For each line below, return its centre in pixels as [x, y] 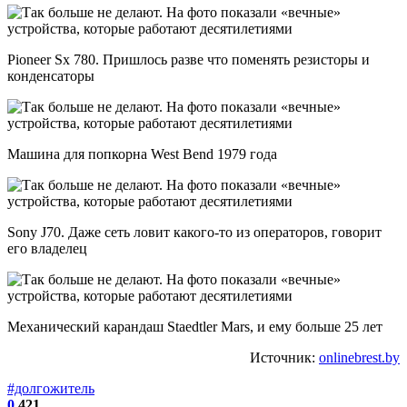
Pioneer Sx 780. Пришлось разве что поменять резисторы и [189, 59]
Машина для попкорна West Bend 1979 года [142, 154]
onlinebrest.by [359, 357]
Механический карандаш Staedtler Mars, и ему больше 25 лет [195, 326]
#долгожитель [51, 388]
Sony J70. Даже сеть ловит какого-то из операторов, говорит [194, 232]
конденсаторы [51, 75]
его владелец [47, 248]
